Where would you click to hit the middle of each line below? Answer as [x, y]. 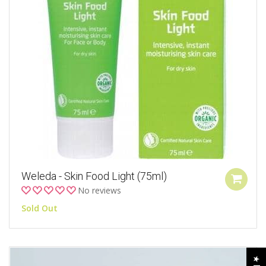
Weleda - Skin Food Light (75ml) [94, 176]
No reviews [99, 191]
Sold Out [39, 208]
